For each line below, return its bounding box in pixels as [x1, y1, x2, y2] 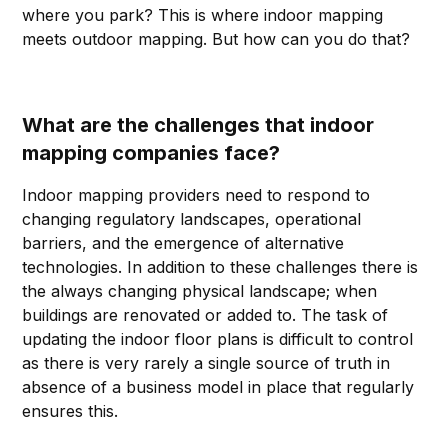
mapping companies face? [22, 141, 281, 166]
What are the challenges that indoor [22, 113, 375, 138]
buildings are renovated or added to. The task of [22, 305, 389, 326]
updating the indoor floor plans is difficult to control [22, 329, 414, 350]
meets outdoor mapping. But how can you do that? [22, 29, 416, 50]
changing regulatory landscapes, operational [22, 209, 362, 230]
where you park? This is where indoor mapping [22, 5, 384, 26]
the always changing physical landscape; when [22, 281, 378, 302]
